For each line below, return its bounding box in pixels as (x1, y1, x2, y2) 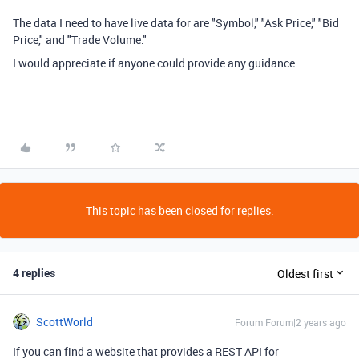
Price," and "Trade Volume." (13, 32, 147, 47)
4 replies (13, 265, 55, 280)
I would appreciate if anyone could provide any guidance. (13, 55, 298, 71)
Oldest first (277, 265, 333, 281)
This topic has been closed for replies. (85, 203, 274, 218)
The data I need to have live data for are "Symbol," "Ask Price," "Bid (13, 15, 339, 30)
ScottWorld (36, 314, 93, 329)
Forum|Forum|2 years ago (235, 316, 346, 329)
